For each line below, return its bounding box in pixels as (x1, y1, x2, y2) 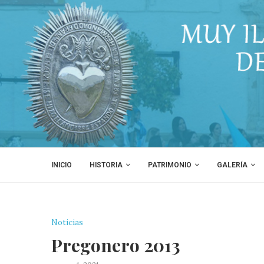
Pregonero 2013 (51, 233, 180, 257)
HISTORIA (90, 160, 123, 169)
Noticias (51, 217, 83, 227)
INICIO (51, 160, 72, 169)
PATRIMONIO (148, 160, 192, 169)
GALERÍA (217, 160, 247, 169)
